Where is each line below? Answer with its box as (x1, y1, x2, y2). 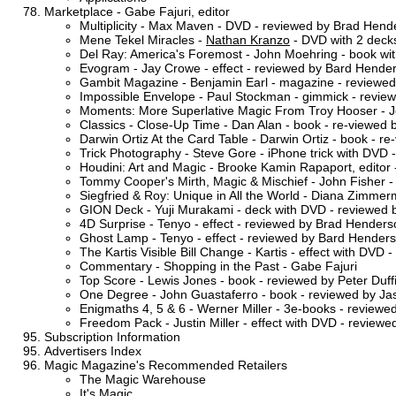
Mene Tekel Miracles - (80, 32, 206, 47)
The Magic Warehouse (80, 371, 206, 386)
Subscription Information (44, 329, 180, 344)
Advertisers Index (44, 343, 141, 358)
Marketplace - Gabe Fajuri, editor (44, 4, 230, 19)
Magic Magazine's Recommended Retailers (44, 357, 287, 372)
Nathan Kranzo (206, 32, 290, 47)
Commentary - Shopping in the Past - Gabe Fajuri (80, 258, 357, 273)
